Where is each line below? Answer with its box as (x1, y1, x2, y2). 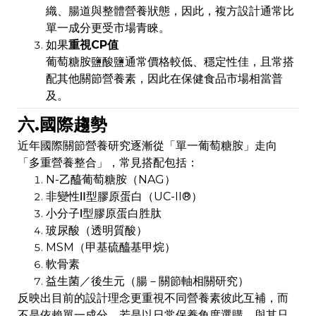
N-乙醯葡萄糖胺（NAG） (46, 173, 176, 187)
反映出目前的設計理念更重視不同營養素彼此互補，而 (18, 291, 288, 305)
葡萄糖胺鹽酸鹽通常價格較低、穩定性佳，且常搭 (46, 55, 294, 69)
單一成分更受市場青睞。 (46, 21, 170, 35)
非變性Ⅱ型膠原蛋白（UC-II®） (46, 190, 202, 204)
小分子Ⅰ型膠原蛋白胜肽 (46, 207, 162, 221)
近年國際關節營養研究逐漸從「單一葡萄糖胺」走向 (18, 139, 277, 153)
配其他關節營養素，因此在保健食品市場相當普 (46, 72, 283, 86)
